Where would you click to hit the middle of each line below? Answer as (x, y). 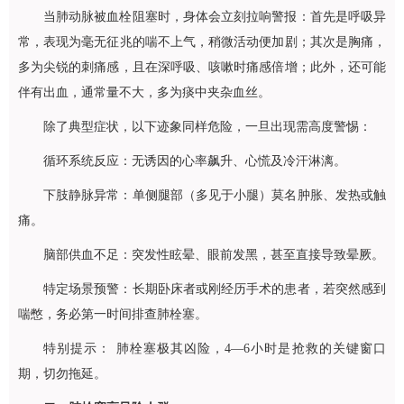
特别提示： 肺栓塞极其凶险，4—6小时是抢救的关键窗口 (215, 349)
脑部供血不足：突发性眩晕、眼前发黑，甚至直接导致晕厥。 (214, 255)
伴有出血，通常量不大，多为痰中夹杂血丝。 (144, 92)
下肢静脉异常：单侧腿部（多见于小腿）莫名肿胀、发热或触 (215, 195)
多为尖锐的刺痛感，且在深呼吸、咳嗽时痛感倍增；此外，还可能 (202, 67)
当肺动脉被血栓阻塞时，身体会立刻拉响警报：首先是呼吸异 (215, 17)
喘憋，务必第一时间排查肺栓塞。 (113, 314)
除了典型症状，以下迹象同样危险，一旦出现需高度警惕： (207, 127)
